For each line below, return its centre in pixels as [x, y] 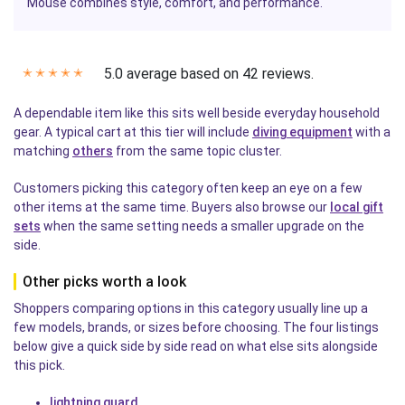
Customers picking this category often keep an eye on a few [188, 188]
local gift [357, 207]
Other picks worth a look [104, 281]
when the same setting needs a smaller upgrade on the [202, 226]
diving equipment [302, 132]
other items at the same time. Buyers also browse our [172, 207]
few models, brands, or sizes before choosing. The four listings [196, 327]
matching [43, 151]
